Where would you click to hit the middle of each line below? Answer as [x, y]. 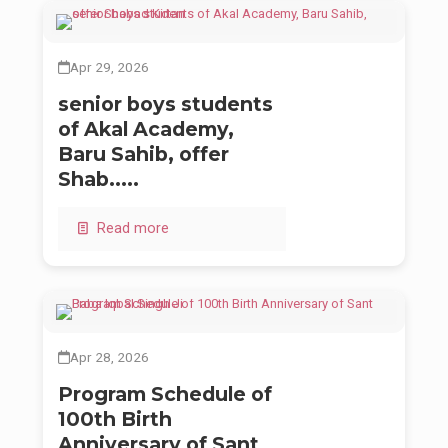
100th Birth [115, 419]
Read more [131, 229]
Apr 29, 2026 [109, 67]
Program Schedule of [165, 394]
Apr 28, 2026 [109, 357]
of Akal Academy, [146, 129]
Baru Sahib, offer [143, 154]
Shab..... [98, 179]
